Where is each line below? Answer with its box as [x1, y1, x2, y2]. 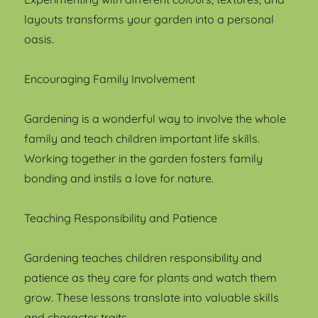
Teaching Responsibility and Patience [24, 210, 218, 225]
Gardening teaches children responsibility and [24, 250, 263, 265]
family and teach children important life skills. [24, 131, 261, 146]
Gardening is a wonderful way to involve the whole [24, 111, 287, 126]
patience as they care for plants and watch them [24, 270, 278, 285]
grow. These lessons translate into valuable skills [24, 290, 280, 305]
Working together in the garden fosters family [24, 150, 263, 165]
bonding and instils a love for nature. [24, 170, 214, 185]
